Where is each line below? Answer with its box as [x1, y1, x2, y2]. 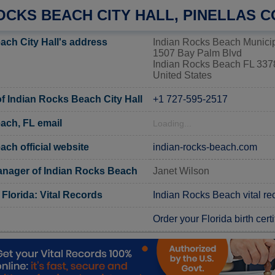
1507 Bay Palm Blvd [153, 47, 242, 58]
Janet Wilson [153, 165, 209, 176]
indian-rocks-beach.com [153, 141, 257, 152]
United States [153, 69, 212, 80]
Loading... [153, 118, 192, 128]
